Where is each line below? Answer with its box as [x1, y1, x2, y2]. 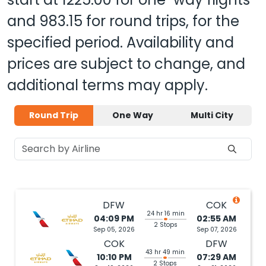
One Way [112, 109, 153, 121]
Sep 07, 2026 [196, 225, 237, 234]
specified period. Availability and [7, 33, 234, 52]
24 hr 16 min [146, 209, 185, 218]
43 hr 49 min [145, 248, 185, 256]
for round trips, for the [83, 11, 239, 31]
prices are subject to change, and [7, 54, 245, 74]
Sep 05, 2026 [93, 225, 135, 234]
